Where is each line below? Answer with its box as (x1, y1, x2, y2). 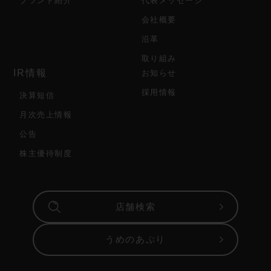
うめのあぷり (105, 233, 166, 244)
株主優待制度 (19, 148, 72, 158)
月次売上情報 (19, 109, 72, 119)
